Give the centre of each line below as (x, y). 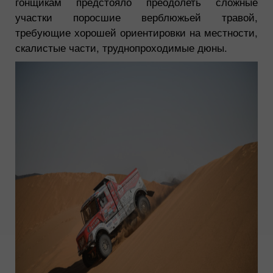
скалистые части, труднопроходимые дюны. (121, 47)
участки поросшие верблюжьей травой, (136, 17)
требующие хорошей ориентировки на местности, (136, 32)
